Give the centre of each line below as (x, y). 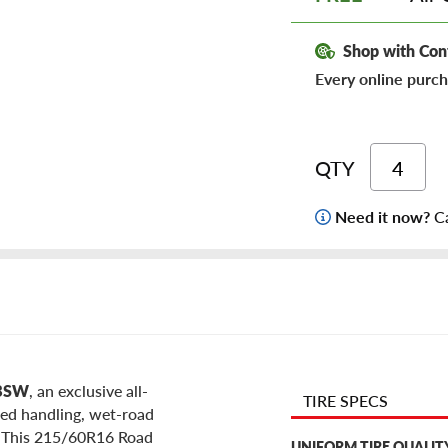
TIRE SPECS (345, 401)
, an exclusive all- (88, 391)
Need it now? (384, 217)
